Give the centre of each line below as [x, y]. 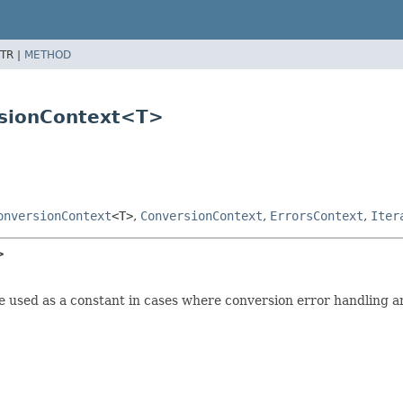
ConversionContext [201, 215]
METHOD [48, 54]
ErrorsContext [317, 215]
